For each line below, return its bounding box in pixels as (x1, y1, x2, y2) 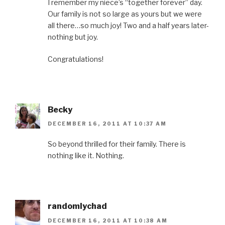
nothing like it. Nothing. (48, 151, 124, 160)
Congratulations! (48, 54, 103, 63)
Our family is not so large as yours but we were (48, 9, 202, 18)
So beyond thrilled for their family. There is (48, 140, 186, 149)
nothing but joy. (48, 32, 98, 41)
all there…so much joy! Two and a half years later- (48, 21, 209, 30)
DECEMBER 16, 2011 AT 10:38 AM (48, 217, 168, 223)
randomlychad (48, 201, 107, 211)
